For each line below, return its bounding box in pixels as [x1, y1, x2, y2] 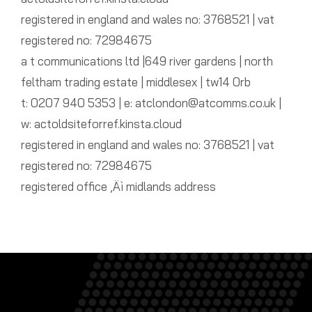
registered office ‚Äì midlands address [20, 179, 216, 194]
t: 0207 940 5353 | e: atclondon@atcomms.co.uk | [20, 95, 281, 111]
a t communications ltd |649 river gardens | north [20, 54, 273, 69]
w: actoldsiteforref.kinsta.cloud [20, 116, 182, 132]
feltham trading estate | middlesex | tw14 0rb [20, 75, 251, 90]
